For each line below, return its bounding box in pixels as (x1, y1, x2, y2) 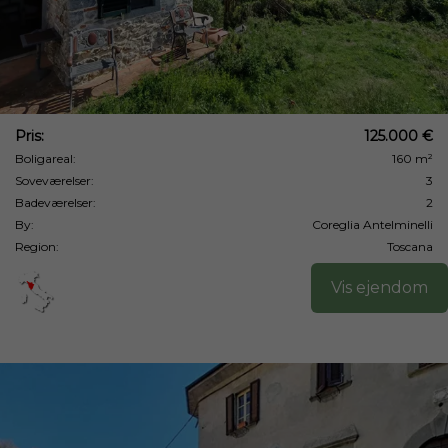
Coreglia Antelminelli (312, 217, 433, 232)
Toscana (387, 239, 433, 254)
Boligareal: (15, 151, 76, 166)
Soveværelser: (15, 173, 94, 188)
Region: (15, 239, 59, 254)
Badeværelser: (15, 195, 96, 210)
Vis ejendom (331, 278, 428, 297)
